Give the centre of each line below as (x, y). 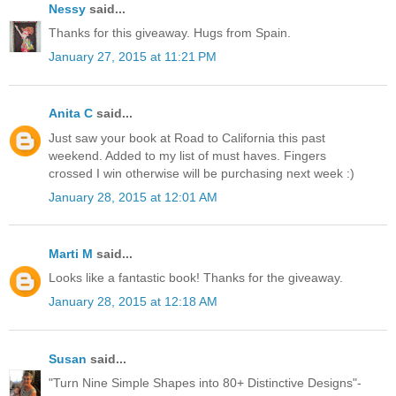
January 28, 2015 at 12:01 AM (133, 197)
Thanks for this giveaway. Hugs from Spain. (170, 33)
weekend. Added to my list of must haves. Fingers (187, 155)
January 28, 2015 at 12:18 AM (133, 302)
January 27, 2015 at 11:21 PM (133, 57)
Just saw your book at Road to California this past (187, 137)
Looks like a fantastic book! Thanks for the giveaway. (196, 278)
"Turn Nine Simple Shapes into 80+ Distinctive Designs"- (205, 382)
